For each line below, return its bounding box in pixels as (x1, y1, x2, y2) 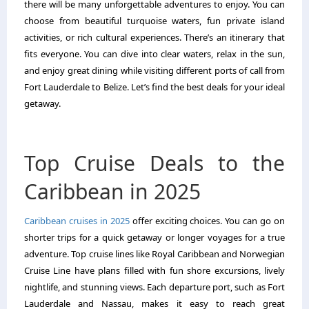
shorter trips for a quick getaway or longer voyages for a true (24, 231, 285, 244)
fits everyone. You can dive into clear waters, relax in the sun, (24, 48, 285, 61)
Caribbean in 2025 (24, 177, 201, 206)
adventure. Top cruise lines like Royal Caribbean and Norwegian (24, 248, 285, 261)
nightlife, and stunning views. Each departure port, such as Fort (24, 281, 285, 294)
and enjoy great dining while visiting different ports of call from (24, 64, 285, 77)
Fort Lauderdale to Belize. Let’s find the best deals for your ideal (24, 81, 285, 94)
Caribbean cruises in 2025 (24, 215, 130, 228)
